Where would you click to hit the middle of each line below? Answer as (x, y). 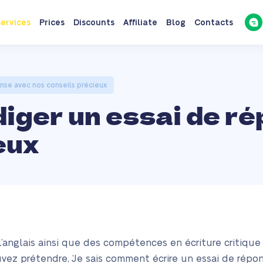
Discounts (94, 23)
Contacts (213, 23)
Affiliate (140, 23)
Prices (52, 23)
